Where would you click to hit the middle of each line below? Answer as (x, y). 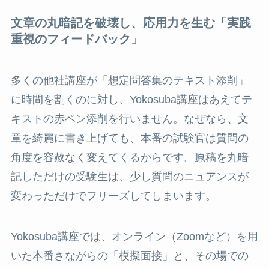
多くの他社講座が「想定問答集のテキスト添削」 (129, 80)
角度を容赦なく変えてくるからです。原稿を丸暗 (129, 157)
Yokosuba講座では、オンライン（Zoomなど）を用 (134, 236)
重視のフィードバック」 (77, 39)
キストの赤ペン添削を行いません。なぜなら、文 (129, 119)
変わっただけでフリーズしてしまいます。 (113, 195)
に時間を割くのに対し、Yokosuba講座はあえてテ (131, 99)
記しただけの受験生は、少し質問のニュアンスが (129, 176)
